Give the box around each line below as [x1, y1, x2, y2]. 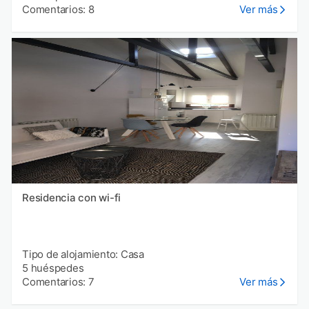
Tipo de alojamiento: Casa [22, 248, 144, 261]
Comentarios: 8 [22, 3, 94, 17]
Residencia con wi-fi [22, 191, 121, 205]
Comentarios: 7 [22, 275, 94, 289]
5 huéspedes [22, 261, 84, 275]
